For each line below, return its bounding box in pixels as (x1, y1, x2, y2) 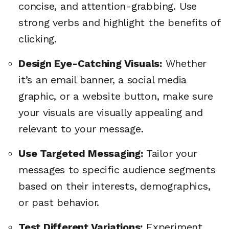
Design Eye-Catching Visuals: (18, 57, 162, 70)
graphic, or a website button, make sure (18, 90, 213, 103)
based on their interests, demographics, (18, 180, 211, 193)
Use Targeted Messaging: (18, 147, 143, 160)
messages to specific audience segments (18, 164, 216, 176)
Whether (162, 57, 207, 70)
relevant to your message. (18, 123, 144, 135)
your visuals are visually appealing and (18, 106, 203, 119)
